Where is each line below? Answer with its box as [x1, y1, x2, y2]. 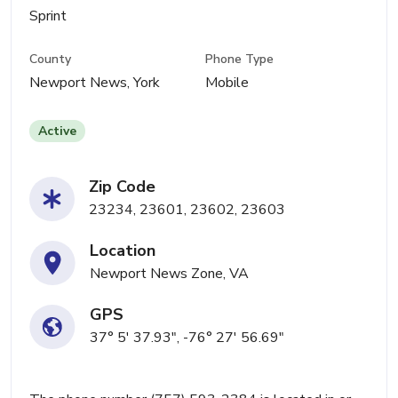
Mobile [205, 73, 250, 93]
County [29, 51, 71, 68]
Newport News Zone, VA [90, 264, 249, 284]
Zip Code [89, 176, 155, 198]
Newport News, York [29, 73, 160, 93]
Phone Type [205, 51, 275, 68]
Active [38, 123, 76, 140]
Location [90, 240, 155, 262]
